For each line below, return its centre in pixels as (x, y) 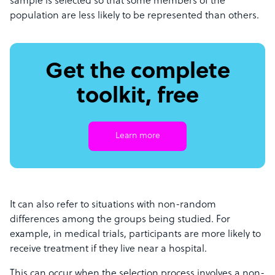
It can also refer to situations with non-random (113, 205)
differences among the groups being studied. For (120, 220)
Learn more (137, 136)
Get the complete (137, 73)
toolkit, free (137, 97)
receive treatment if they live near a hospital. (108, 250)
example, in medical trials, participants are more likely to (135, 235)
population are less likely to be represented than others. (134, 16)
